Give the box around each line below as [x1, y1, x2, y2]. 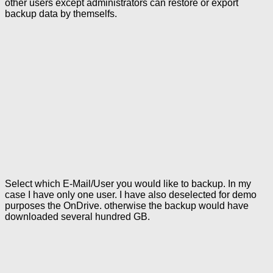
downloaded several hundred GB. [5, 211, 150, 222]
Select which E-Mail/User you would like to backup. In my [5, 178, 251, 189]
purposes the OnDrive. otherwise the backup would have [5, 200, 249, 211]
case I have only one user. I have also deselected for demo [5, 189, 257, 200]
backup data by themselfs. [5, 8, 117, 19]
